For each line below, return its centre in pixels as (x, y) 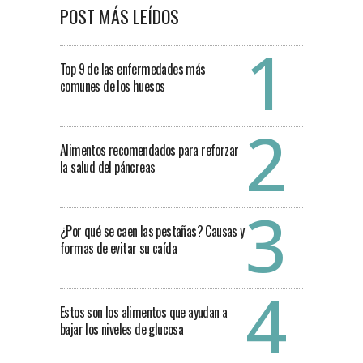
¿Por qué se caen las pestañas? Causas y (152, 231)
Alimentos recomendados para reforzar (149, 150)
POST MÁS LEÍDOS (120, 17)
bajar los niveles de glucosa (122, 329)
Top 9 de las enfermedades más (133, 69)
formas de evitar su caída (119, 248)
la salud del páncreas (108, 167)
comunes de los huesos (113, 86)
